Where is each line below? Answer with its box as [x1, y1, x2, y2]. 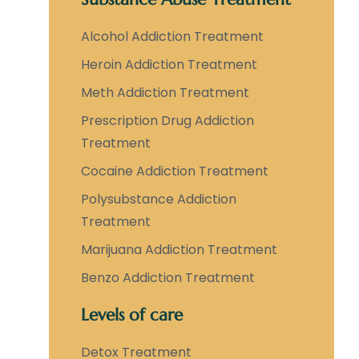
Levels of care [80, 305, 183, 326]
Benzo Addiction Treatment [80, 268, 255, 288]
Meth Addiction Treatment [80, 83, 249, 103]
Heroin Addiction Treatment [80, 55, 257, 75]
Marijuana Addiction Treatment [80, 240, 277, 260]
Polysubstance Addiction [80, 190, 236, 209]
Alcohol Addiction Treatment [80, 27, 264, 46]
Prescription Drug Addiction [80, 111, 254, 131]
